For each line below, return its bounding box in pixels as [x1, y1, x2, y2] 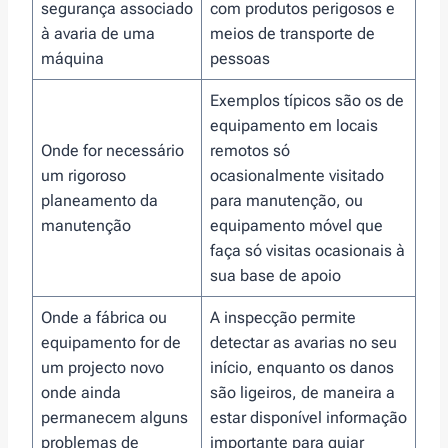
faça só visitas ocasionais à [210, 240, 405, 260]
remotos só [210, 140, 290, 160]
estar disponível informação [210, 407, 407, 427]
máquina [41, 48, 104, 68]
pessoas [210, 48, 270, 68]
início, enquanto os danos [210, 357, 394, 377]
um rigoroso [41, 165, 126, 185]
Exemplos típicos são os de [210, 90, 404, 110]
